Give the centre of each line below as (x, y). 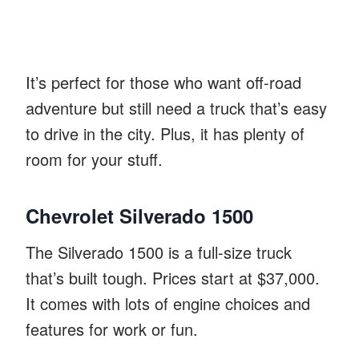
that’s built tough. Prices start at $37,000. (173, 277)
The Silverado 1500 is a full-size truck (159, 252)
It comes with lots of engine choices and (168, 303)
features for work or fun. (112, 329)
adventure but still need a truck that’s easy (176, 107)
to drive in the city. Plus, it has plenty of (165, 133)
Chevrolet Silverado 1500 (139, 215)
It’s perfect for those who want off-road (163, 82)
